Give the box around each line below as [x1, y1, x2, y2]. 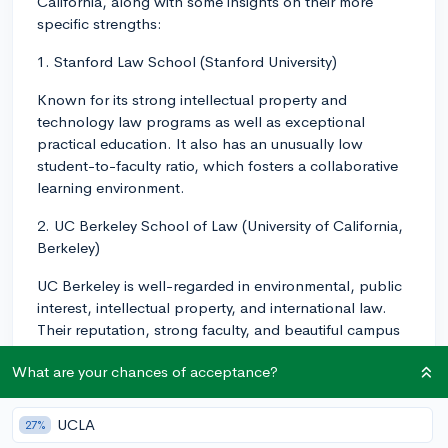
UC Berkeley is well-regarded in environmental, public [37, 275, 402, 295]
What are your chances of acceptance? [12, 362, 278, 381]
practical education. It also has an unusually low [37, 133, 363, 153]
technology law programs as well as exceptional [37, 111, 365, 131]
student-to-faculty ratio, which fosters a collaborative [37, 155, 398, 175]
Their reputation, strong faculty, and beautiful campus [37, 319, 400, 339]
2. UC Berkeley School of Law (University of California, [37, 215, 403, 235]
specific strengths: [37, 13, 162, 33]
